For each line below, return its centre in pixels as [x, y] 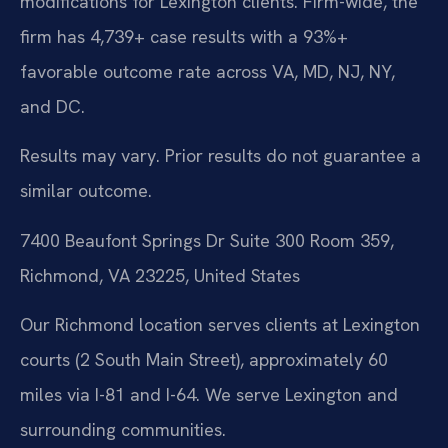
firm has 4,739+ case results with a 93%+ [184, 36]
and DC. [52, 106]
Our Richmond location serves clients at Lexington [220, 325]
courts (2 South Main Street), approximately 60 [204, 360]
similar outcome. [86, 191]
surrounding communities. [123, 430]
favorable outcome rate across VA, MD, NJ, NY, [207, 71]
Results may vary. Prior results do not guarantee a [220, 156]
